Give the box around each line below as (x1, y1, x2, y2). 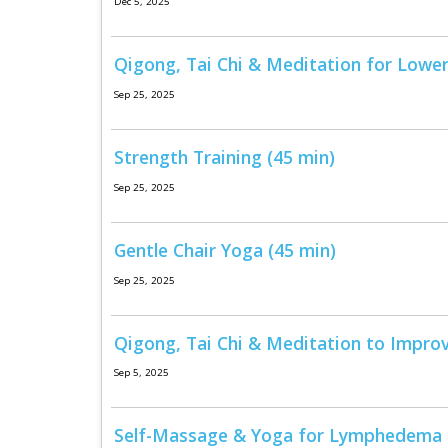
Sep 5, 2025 (113, 366, 169, 380)
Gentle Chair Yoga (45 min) (113, 237, 336, 262)
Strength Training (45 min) (113, 145, 335, 169)
